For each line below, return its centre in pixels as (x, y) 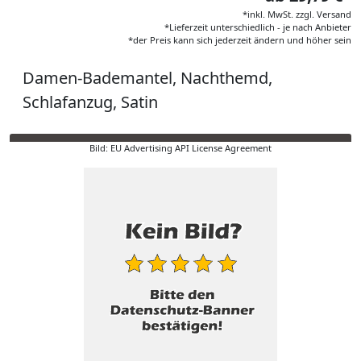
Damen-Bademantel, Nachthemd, (147, 78)
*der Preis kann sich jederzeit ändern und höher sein (240, 40)
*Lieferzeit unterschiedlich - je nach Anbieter (258, 27)
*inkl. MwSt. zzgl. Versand (297, 14)
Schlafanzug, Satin (90, 102)
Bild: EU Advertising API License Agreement (180, 148)
